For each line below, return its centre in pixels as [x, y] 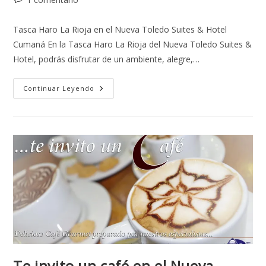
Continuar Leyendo [59, 88]
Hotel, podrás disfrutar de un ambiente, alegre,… [107, 59]
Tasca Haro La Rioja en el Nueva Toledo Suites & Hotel [120, 29]
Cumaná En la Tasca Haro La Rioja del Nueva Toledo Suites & [133, 44]
